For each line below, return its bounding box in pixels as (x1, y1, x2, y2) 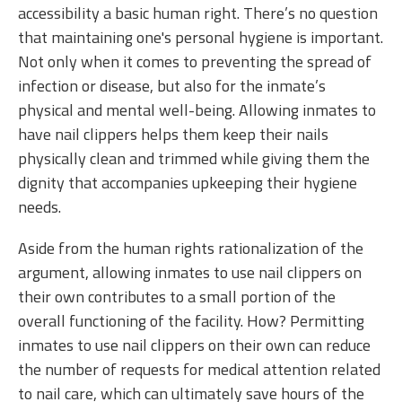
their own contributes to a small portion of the (18, 284, 336, 309)
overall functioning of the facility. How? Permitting (18, 309, 364, 333)
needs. (18, 195, 65, 219)
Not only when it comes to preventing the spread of (18, 49, 371, 74)
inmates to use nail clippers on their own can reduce (18, 333, 371, 357)
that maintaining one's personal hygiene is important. (18, 25, 383, 49)
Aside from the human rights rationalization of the (18, 236, 363, 260)
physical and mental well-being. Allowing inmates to (18, 98, 376, 122)
